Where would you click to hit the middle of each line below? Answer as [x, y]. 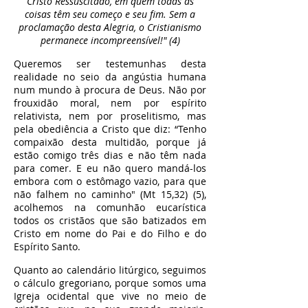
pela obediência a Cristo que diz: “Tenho [110, 129]
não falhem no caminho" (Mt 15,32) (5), [110, 194]
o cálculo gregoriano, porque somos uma [110, 283]
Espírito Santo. [47, 246]
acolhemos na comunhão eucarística [110, 207]
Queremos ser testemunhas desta [110, 64]
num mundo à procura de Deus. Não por [110, 90]
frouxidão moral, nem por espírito [110, 103]
